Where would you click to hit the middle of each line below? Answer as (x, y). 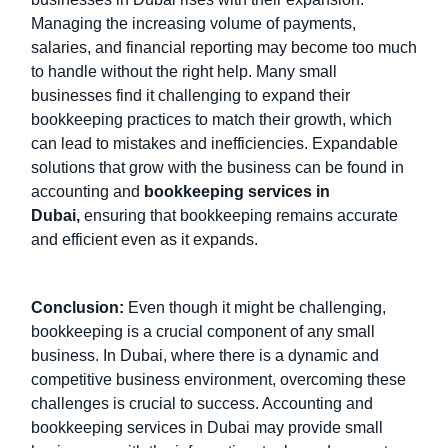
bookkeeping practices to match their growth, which (211, 119)
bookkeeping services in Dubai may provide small (207, 428)
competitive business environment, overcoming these (218, 380)
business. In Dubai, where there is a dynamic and (205, 356)
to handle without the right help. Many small (184, 71)
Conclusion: (79, 308)
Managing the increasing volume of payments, (193, 23)
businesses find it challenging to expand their (190, 95)
